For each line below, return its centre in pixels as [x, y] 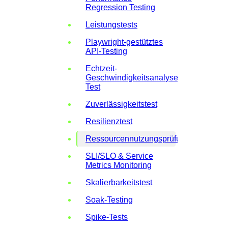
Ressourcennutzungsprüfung [138, 138]
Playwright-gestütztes [124, 42]
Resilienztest [109, 121]
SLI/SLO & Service [119, 156]
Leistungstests [111, 24]
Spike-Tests [107, 217]
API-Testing [106, 51]
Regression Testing [120, 7]
